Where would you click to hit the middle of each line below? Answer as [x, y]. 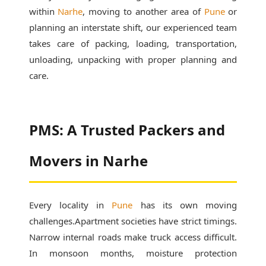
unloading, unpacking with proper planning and [133, 59]
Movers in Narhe [88, 161]
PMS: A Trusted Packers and [127, 130]
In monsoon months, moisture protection [133, 253]
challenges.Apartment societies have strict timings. [133, 221]
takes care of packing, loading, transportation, [133, 43]
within [43, 11]
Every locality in [70, 205]
